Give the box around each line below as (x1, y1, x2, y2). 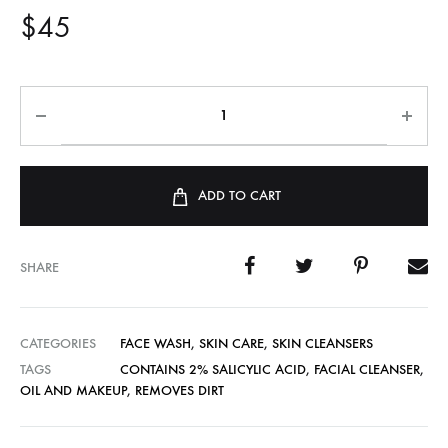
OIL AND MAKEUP (20, 382, 127, 399)
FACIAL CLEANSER (314, 361, 420, 378)
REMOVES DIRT (135, 382, 224, 399)
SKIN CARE (199, 335, 264, 352)
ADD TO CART (197, 187, 281, 204)
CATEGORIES (20, 335, 96, 352)
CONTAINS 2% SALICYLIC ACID (120, 361, 306, 378)
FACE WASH (120, 335, 191, 352)
